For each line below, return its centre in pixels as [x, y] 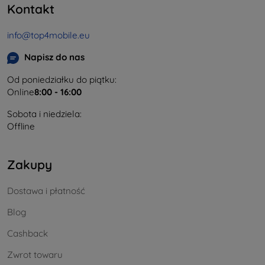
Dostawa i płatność [46, 191]
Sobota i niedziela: [44, 114]
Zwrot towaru [35, 255]
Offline [21, 126]
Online [21, 92]
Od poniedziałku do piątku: [62, 79]
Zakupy [30, 164]
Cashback [28, 234]
